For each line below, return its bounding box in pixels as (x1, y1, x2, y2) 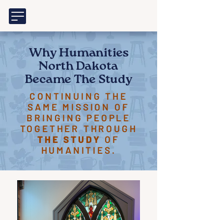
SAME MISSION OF (27, 101, 130, 112)
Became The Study (25, 72, 133, 90)
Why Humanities (28, 45, 129, 63)
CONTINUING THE (29, 90, 128, 102)
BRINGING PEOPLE (26, 112, 131, 123)
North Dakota (39, 58, 118, 77)
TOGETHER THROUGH (20, 123, 137, 134)
